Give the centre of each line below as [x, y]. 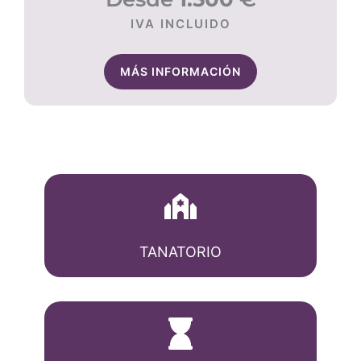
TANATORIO [180, 252]
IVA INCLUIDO [180, 24]
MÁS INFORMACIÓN [180, 71]
